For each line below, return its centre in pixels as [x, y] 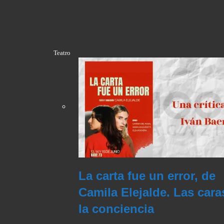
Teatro [62, 53]
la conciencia [116, 209]
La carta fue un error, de [147, 176]
